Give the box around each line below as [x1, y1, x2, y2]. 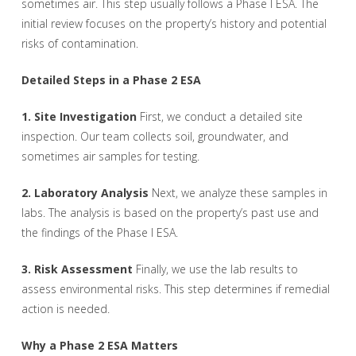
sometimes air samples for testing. [21, 149, 199, 164]
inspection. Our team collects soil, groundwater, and [21, 129, 288, 145]
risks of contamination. [21, 36, 138, 52]
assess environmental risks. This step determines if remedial [21, 281, 330, 297]
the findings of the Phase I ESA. [21, 225, 178, 241]
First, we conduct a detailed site [136, 109, 303, 125]
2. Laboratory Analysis [21, 185, 149, 201]
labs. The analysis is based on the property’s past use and [21, 205, 319, 221]
